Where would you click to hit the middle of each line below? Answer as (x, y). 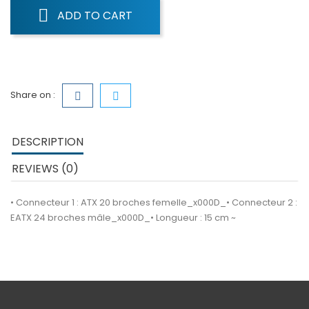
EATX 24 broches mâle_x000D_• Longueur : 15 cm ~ (123, 218)
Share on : (33, 95)
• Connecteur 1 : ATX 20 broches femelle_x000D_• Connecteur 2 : (154, 202)
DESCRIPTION (48, 142)
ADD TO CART (95, 16)
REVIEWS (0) (45, 169)
